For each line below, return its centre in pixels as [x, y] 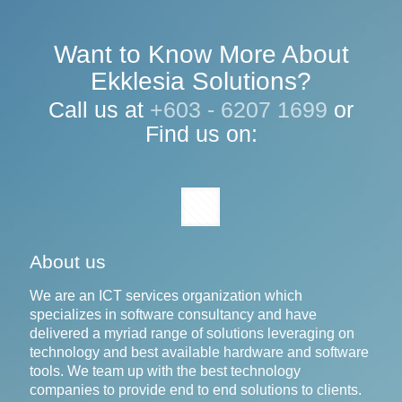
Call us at [99, 110]
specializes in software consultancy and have [173, 315]
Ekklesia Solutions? [201, 82]
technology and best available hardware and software [199, 353]
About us [68, 262]
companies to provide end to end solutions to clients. [196, 390]
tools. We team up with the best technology [165, 371]
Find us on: [201, 134]
